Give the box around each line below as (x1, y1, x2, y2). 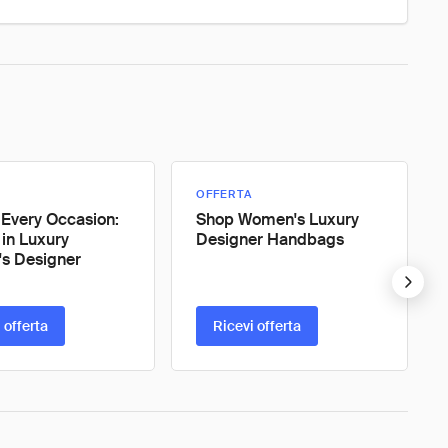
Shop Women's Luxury (196, 209, 359, 230)
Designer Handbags (196, 229, 344, 250)
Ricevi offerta (213, 317, 301, 335)
